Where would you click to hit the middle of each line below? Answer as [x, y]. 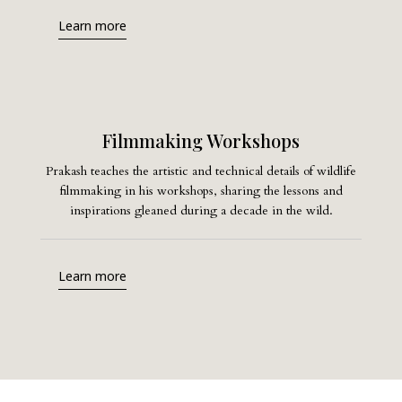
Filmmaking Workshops [201, 141]
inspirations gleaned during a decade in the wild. [201, 211]
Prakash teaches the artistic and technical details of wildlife [201, 171]
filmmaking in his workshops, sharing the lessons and [201, 191]
